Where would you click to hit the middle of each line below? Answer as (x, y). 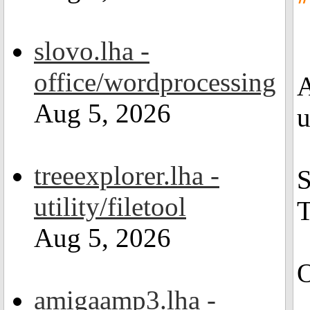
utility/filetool (110, 207)
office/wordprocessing (155, 82)
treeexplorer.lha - (127, 175)
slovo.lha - (92, 51)
